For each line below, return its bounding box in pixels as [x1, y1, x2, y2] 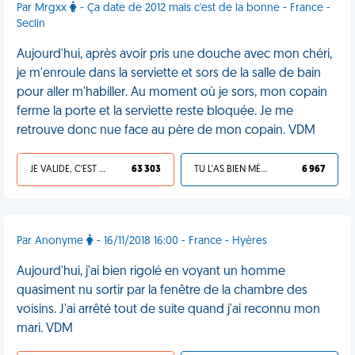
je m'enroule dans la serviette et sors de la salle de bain [17, 67, 321, 80]
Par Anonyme [17, 235, 86, 247]
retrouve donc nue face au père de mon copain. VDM [17, 124, 315, 137]
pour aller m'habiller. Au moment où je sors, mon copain [17, 86, 327, 99]
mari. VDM [17, 323, 73, 335]
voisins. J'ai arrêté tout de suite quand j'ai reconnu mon [17, 303, 320, 316]
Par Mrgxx [17, 2, 70, 14]
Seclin [17, 18, 45, 30]
